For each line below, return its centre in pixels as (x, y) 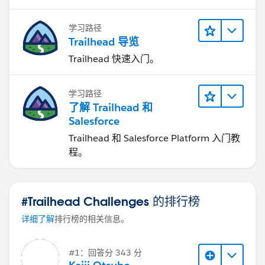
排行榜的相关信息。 (92, 219)
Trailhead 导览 (104, 41)
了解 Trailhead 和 (111, 107)
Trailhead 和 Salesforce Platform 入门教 (154, 138)
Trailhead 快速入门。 (114, 59)
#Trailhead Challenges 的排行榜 (111, 201)
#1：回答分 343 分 (105, 253)
